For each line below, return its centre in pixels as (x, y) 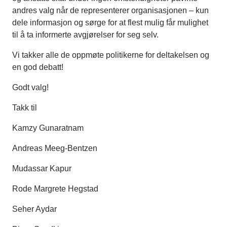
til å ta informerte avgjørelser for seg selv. (86, 35)
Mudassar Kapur (43, 169)
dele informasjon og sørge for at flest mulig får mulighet (110, 23)
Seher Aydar (34, 209)
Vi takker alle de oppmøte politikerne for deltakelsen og (111, 55)
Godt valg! (30, 88)
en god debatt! (38, 67)
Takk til (26, 108)
